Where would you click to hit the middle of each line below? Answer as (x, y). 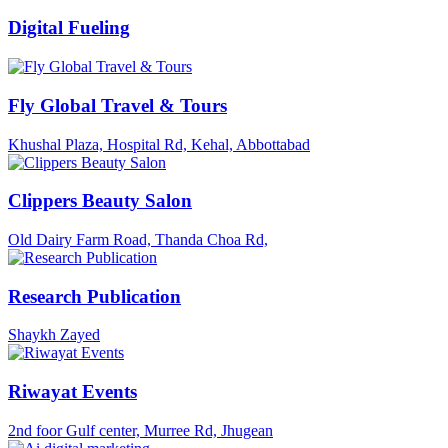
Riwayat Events (72, 392)
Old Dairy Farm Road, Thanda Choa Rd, (138, 239)
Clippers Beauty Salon (100, 201)
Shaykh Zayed (54, 335)
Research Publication (94, 296)
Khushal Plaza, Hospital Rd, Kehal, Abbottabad (159, 144)
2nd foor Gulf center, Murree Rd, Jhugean (140, 430)
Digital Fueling (69, 28)
